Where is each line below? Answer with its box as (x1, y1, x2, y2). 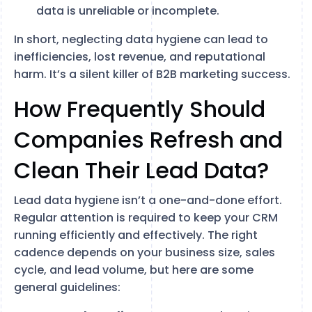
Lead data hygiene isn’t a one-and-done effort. (14, 192, 282, 208)
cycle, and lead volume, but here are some (14, 262, 253, 278)
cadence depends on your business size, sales (14, 244, 275, 260)
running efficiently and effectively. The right (14, 227, 258, 243)
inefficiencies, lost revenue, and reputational (14, 49, 265, 65)
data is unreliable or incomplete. (36, 3, 219, 19)
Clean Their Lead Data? (14, 155, 269, 186)
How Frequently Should (14, 93, 265, 125)
